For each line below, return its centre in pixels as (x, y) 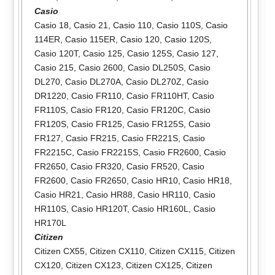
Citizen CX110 (117, 251)
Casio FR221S (149, 138)
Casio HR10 (154, 180)
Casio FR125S (155, 124)
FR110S (50, 110)
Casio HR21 (57, 194)
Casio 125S (149, 53)
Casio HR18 (206, 180)
